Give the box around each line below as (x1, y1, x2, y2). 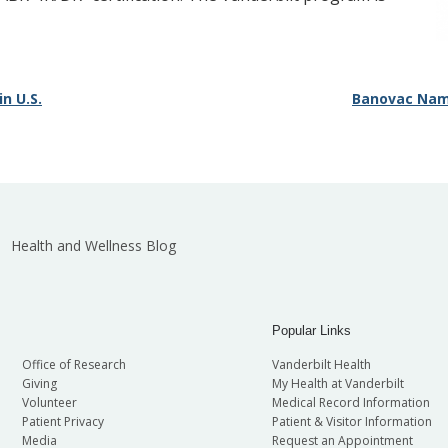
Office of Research (21, 355, 126, 373)
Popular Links (271, 323, 351, 338)
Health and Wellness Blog (10, 236, 176, 255)
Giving (21, 374, 57, 392)
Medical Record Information (271, 393, 430, 411)
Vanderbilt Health (271, 355, 371, 373)
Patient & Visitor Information (271, 412, 432, 430)
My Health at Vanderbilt (271, 374, 404, 392)
